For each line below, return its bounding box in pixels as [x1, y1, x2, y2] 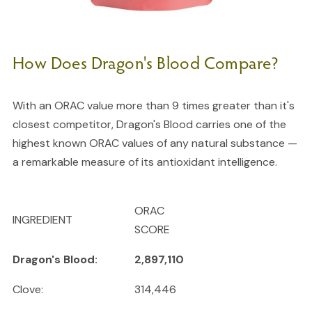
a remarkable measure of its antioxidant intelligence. [12, 155, 277, 170]
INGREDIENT [12, 212, 72, 228]
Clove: [12, 282, 43, 297]
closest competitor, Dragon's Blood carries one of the [12, 117, 286, 132]
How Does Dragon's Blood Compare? [12, 50, 279, 75]
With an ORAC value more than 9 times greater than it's [12, 98, 295, 114]
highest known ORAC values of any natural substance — [12, 136, 297, 151]
